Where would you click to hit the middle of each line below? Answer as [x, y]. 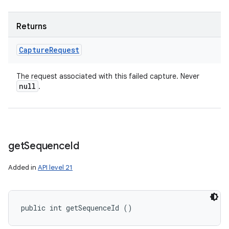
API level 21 [55, 167]
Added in [23, 167]
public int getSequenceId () [77, 208]
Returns [31, 27]
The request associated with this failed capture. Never [108, 76]
